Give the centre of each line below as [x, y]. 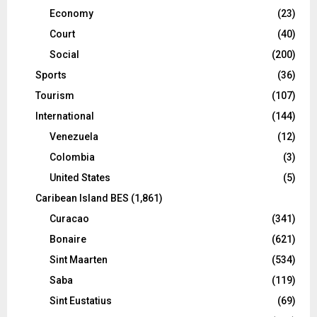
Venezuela [74, 136]
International [65, 116]
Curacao [69, 218]
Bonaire [68, 239]
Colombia [72, 157]
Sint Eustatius [81, 300]
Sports [51, 75]
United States [80, 177]
